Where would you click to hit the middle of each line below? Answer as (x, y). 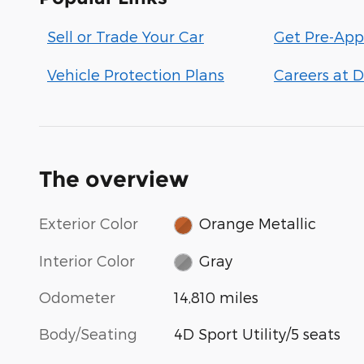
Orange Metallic (257, 223)
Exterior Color (89, 223)
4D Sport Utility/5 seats (258, 334)
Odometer (77, 297)
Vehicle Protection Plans (136, 74)
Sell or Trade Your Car (126, 36)
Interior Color (87, 260)
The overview (114, 179)
